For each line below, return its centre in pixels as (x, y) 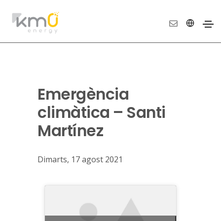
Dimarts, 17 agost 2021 (80, 159)
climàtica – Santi (102, 112)
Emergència (83, 94)
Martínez (71, 131)
